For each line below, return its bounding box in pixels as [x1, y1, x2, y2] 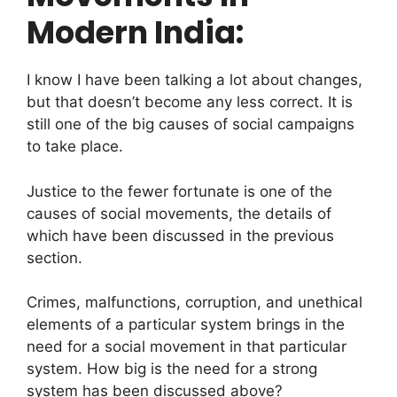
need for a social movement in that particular [27, 338, 346, 356]
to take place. [27, 137, 123, 156]
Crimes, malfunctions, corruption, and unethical [27, 293, 362, 312]
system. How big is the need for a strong [27, 360, 317, 378]
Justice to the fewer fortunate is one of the [27, 182, 332, 200]
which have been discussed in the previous [27, 226, 334, 245]
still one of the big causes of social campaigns [27, 115, 354, 134]
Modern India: [27, 11, 244, 55]
